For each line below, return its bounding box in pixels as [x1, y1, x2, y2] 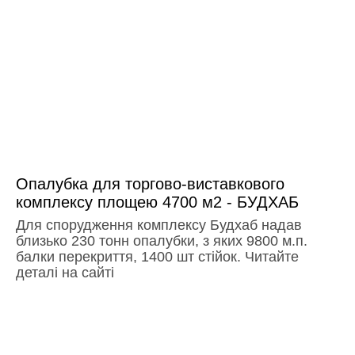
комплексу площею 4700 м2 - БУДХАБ [16, 193, 299, 211]
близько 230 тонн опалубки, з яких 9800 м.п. [16, 232, 307, 249]
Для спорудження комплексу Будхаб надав [16, 216, 302, 233]
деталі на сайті [16, 264, 114, 281]
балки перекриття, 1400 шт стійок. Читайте [16, 248, 299, 265]
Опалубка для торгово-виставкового [16, 174, 284, 193]
